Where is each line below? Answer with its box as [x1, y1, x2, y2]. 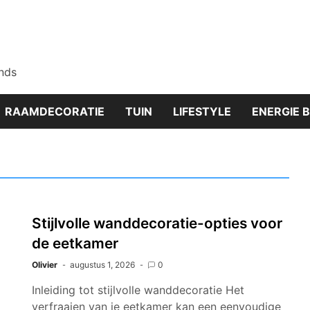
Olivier [32, 259, 57, 270]
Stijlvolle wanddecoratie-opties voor [32, 215, 282, 232]
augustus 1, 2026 [70, 259, 135, 270]
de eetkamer [32, 235, 118, 252]
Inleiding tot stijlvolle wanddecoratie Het [32, 283, 244, 297]
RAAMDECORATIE [5, 104, 104, 118]
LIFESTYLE [173, 104, 231, 118]
